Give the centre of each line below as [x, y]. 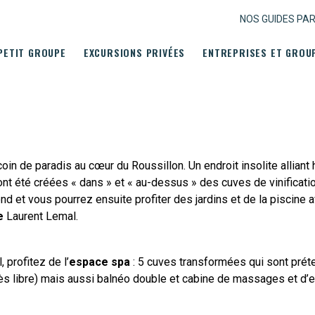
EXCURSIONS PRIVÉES [134, 52]
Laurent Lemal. [42, 216]
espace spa [99, 262]
